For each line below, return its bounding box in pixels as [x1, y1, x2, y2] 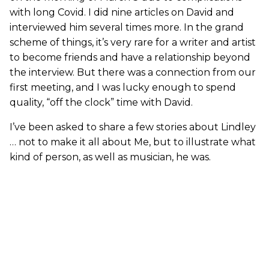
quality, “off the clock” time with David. [10, 96, 193, 108]
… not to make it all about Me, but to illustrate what [10, 136, 256, 148]
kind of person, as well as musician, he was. [10, 151, 211, 163]
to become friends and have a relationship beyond [10, 51, 250, 63]
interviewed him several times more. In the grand [10, 21, 244, 33]
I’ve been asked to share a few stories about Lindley [10, 121, 256, 133]
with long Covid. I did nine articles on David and [10, 6, 234, 18]
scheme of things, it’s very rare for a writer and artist [10, 36, 256, 48]
